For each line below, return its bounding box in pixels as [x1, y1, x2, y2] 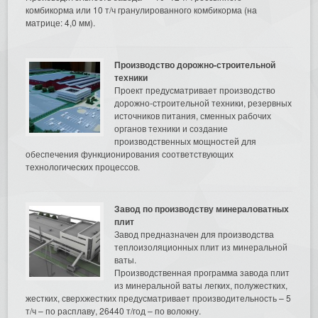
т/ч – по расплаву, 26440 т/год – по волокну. [26, 304, 202, 317]
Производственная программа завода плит [114, 265, 290, 278]
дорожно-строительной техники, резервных [114, 96, 292, 109]
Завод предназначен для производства [114, 227, 275, 240]
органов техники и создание [114, 121, 229, 134]
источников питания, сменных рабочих [114, 109, 272, 121]
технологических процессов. [26, 160, 141, 172]
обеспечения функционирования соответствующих [26, 147, 234, 160]
